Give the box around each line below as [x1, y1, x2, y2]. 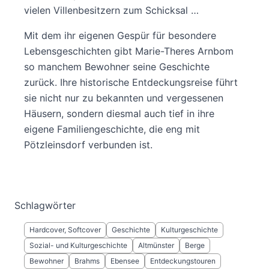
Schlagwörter [14, 199, 76, 211]
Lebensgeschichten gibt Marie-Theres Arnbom [24, 45, 234, 57]
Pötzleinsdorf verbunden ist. [24, 139, 153, 151]
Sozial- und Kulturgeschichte [29, 241, 127, 250]
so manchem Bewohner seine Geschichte [24, 61, 210, 73]
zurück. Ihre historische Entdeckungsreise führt [24, 76, 238, 88]
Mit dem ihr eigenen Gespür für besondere [24, 29, 216, 41]
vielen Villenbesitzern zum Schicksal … [24, 4, 199, 16]
